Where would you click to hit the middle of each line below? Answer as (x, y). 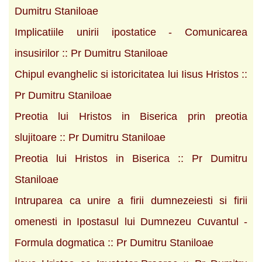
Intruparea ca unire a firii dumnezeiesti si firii (131, 200)
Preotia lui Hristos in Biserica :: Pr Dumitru (131, 158)
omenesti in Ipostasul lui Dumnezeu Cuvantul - (131, 221)
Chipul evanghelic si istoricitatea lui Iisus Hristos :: (131, 74)
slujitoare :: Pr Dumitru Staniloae (90, 137)
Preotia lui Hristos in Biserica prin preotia (131, 116)
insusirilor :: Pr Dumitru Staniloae (91, 53)
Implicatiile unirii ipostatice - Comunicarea (131, 32)
